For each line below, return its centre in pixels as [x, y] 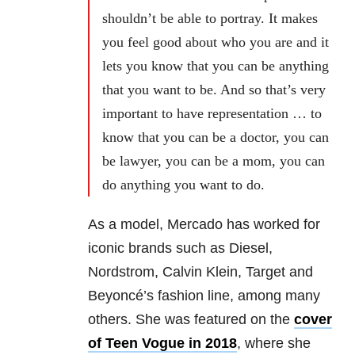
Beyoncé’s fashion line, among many [204, 296]
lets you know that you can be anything [216, 66]
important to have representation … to [212, 114]
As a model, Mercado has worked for [204, 225]
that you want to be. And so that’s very [214, 90]
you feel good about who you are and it [216, 42]
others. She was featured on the [191, 320]
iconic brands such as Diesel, [180, 248]
